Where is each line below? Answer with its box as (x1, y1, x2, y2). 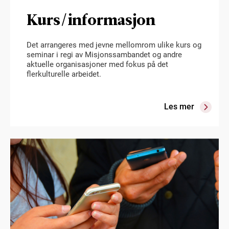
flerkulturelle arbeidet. (27, 69, 101, 79)
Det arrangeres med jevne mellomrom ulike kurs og (27, 40, 201, 50)
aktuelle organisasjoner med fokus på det (27, 59, 168, 69)
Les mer (164, 101, 194, 111)
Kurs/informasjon (27, 8, 155, 30)
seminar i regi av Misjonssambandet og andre (27, 50, 182, 59)
